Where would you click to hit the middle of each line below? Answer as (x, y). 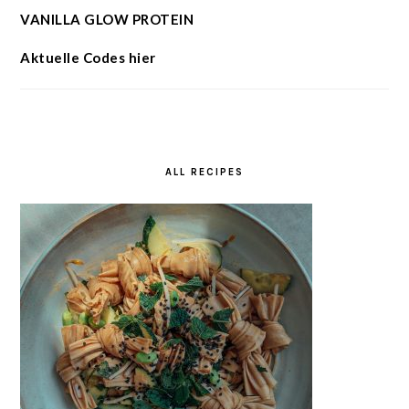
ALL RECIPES (204, 172)
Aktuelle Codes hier (88, 57)
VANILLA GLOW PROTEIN (107, 19)
